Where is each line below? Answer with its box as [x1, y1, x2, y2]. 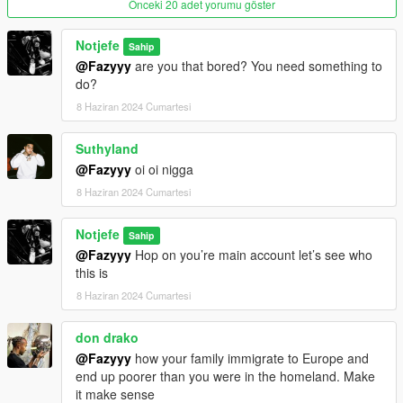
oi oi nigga [131, 159, 193, 178]
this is [76, 263, 108, 282]
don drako [76, 327, 139, 346]
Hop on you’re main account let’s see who [131, 245, 372, 264]
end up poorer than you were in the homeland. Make [76, 366, 375, 385]
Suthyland [76, 139, 139, 157]
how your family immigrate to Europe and [131, 348, 369, 367]
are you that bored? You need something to [131, 56, 382, 75]
